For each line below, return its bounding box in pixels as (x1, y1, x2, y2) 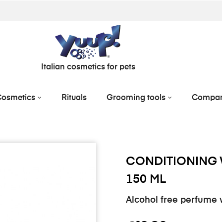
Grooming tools (106, 94, 166, 102)
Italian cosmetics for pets (41, 63, 135, 71)
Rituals (61, 94, 87, 102)
